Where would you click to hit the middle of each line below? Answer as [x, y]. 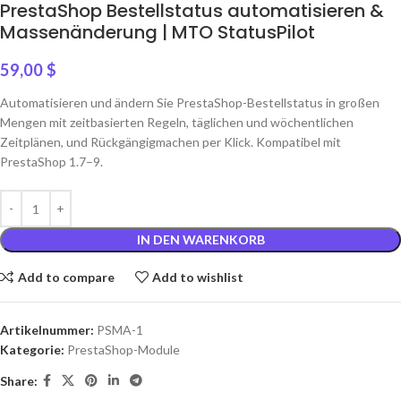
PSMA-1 [120, 330]
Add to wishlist [198, 277]
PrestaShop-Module [124, 350]
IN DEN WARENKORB [200, 239]
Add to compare [66, 277]
